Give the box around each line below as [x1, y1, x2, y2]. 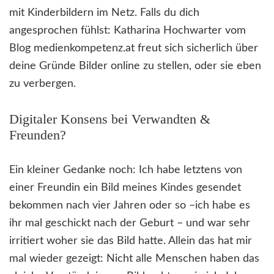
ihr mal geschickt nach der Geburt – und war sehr [9, 218, 250, 229]
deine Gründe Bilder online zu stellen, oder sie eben [9, 61, 261, 72]
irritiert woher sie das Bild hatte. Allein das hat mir [9, 235, 252, 247]
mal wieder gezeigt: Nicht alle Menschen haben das [9, 253, 259, 265]
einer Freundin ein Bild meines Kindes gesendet [9, 182, 241, 194]
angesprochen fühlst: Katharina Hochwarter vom [9, 25, 246, 37]
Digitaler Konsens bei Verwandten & [9, 111, 210, 127]
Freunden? [9, 127, 66, 143]
